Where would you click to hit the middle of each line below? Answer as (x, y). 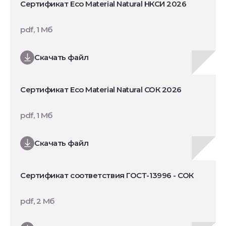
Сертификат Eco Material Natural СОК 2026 (101, 89)
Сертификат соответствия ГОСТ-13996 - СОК (107, 175)
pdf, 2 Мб (37, 201)
